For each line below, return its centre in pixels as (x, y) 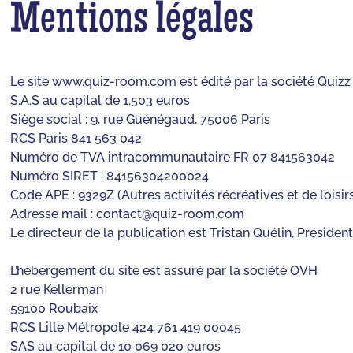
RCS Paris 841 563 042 (76, 138)
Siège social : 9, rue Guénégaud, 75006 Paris (141, 119)
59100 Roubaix (54, 308)
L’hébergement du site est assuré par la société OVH (164, 270)
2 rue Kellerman (57, 289)
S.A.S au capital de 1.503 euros (100, 100)
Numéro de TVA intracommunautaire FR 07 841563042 (173, 157)
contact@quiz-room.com (171, 214)
